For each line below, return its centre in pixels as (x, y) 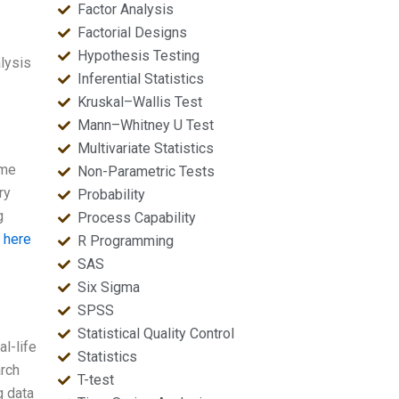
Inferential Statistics (141, 79)
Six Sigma (109, 287)
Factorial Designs (133, 33)
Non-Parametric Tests (147, 171)
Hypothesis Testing (139, 56)
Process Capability (137, 218)
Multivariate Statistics (146, 148)
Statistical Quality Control (156, 334)
